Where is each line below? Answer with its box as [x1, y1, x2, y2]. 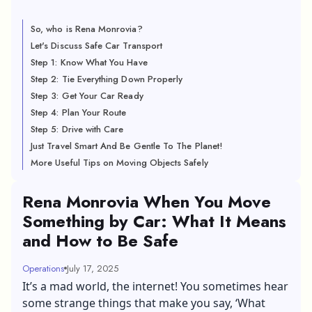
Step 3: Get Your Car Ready [31, 88, 143, 102]
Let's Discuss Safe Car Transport [31, 38, 163, 52]
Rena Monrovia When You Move [22, 189, 271, 214]
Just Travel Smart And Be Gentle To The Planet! [31, 139, 222, 153]
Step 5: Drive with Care [31, 122, 124, 136]
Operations [22, 261, 64, 275]
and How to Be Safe [22, 228, 178, 253]
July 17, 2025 [67, 261, 118, 275]
